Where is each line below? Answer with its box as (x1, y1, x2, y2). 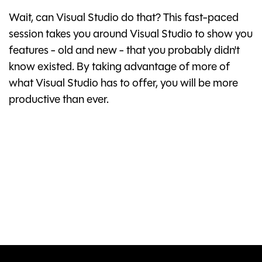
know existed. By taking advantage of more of (9, 62, 230, 74)
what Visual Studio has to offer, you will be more (9, 78, 238, 90)
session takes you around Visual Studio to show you (9, 29, 253, 41)
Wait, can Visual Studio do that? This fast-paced (9, 13, 239, 25)
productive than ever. (9, 95, 109, 106)
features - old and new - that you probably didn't (9, 46, 240, 57)
